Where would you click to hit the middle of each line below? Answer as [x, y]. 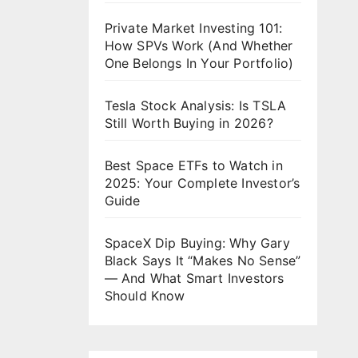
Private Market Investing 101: [193, 28]
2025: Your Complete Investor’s [202, 183]
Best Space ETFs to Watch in [193, 165]
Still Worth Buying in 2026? [189, 123]
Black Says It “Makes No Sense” [203, 260]
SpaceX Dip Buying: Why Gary [197, 243]
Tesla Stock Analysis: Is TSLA [195, 105]
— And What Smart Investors [194, 278]
